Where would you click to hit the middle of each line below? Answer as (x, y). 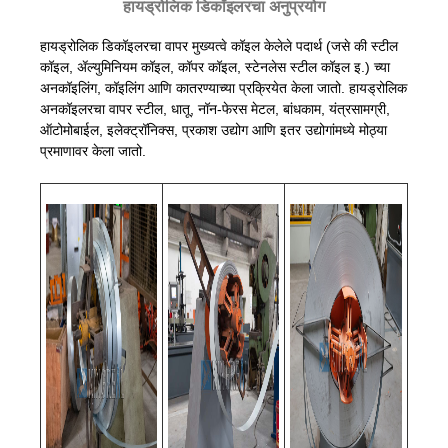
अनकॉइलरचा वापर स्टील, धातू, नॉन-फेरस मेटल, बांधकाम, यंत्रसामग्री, (215, 108)
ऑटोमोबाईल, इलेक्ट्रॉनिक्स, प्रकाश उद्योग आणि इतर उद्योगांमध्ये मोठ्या (213, 129)
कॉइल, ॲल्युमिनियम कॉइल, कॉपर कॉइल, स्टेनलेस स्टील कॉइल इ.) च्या (215, 66)
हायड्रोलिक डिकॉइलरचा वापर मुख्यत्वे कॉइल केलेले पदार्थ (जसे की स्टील (219, 45)
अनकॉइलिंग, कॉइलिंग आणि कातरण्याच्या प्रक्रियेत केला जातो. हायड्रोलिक (223, 87)
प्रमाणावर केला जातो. (93, 150)
